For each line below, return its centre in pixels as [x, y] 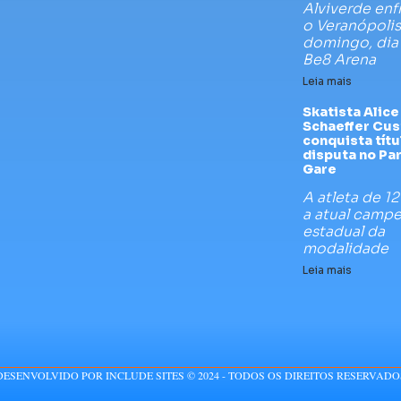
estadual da [344, 231]
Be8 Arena [339, 60]
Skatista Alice [351, 111]
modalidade [346, 248]
